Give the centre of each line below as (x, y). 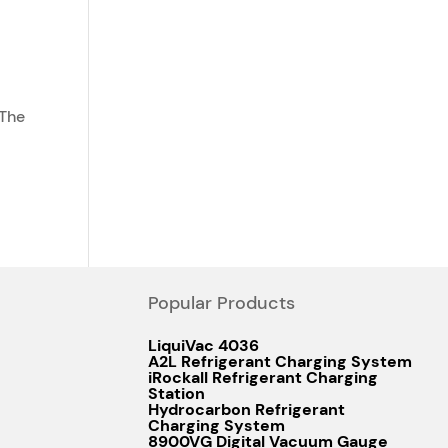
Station (176, 393)
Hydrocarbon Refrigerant (246, 409)
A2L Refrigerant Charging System (279, 361)
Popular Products (221, 302)
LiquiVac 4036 (203, 345)
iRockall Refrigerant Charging (262, 377)
